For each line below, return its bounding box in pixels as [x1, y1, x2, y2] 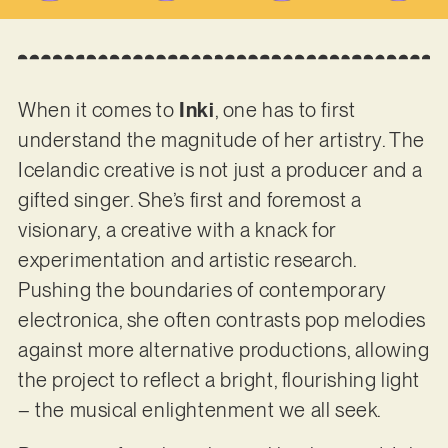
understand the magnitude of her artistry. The [17, 128, 425, 153]
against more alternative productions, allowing [17, 338, 430, 363]
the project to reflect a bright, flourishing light [17, 368, 420, 393]
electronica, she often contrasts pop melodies [17, 308, 426, 333]
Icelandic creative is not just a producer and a [17, 158, 423, 183]
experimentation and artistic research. [17, 248, 357, 273]
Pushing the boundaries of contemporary [17, 278, 387, 303]
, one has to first [214, 98, 356, 123]
